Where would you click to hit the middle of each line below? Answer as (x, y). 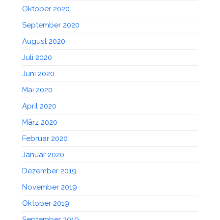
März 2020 (40, 122)
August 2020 (44, 41)
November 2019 (50, 187)
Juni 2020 (38, 73)
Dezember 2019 (49, 171)
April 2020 (39, 106)
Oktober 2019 (46, 203)
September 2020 (51, 25)
